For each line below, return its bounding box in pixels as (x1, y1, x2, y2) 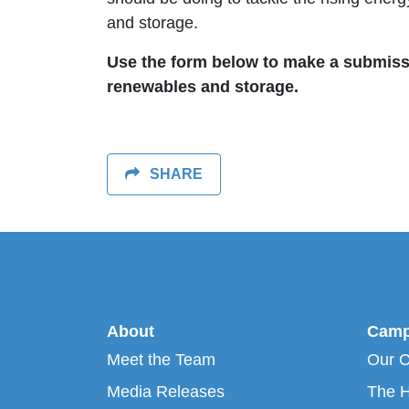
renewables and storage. (107, 78, 299, 97)
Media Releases (107, 382, 225, 401)
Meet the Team (107, 350, 215, 369)
